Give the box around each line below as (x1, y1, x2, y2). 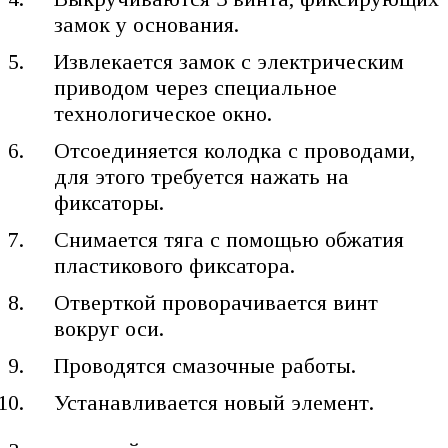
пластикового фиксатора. (54, 252, 296, 278)
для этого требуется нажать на (54, 163, 350, 189)
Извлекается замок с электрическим (54, 48, 405, 74)
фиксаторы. (54, 189, 165, 215)
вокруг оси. (54, 315, 165, 341)
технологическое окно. (54, 100, 273, 126)
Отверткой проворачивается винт (54, 289, 379, 315)
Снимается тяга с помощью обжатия (54, 226, 405, 252)
